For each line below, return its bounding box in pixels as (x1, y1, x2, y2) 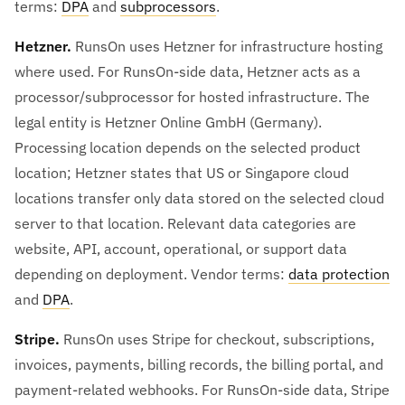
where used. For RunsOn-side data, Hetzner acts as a (14, 61, 361, 80)
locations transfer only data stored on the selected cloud (14, 188, 384, 207)
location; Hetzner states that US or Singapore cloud (14, 163, 349, 182)
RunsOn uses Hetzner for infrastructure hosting (71, 36, 382, 55)
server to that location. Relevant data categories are (14, 213, 356, 232)
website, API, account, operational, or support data (14, 239, 347, 258)
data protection (288, 264, 390, 283)
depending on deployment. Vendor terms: (14, 264, 288, 283)
